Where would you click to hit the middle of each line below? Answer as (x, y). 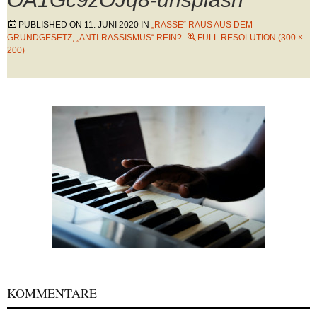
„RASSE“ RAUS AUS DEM (202, 25)
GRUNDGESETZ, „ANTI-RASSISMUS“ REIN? (94, 38)
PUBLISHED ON (51, 25)
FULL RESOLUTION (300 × (250, 38)
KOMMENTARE (52, 293)
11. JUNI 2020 (111, 25)
